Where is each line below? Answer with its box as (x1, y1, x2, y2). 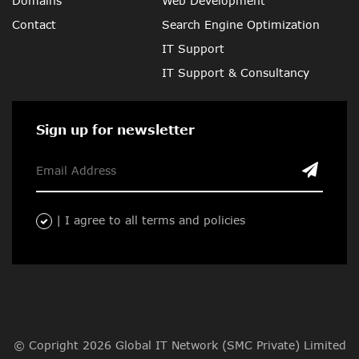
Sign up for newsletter (36, 122, 195, 137)
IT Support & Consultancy (161, 66, 309, 79)
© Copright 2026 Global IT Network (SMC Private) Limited (13, 338, 346, 352)
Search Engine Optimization (161, 18, 320, 31)
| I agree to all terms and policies (52, 213, 245, 227)
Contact (12, 18, 56, 31)
